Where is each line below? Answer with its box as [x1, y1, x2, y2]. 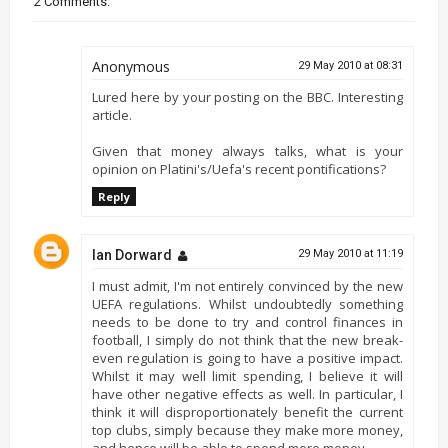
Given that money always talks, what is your [91, 142, 404, 160]
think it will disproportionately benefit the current [91, 402, 404, 421]
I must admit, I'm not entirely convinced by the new [91, 276, 404, 295]
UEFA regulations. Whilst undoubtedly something [91, 294, 404, 313]
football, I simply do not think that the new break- [91, 330, 404, 349]
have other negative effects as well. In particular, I [91, 384, 404, 403]
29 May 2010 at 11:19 [298, 246, 404, 260]
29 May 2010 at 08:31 [298, 59, 404, 72]
